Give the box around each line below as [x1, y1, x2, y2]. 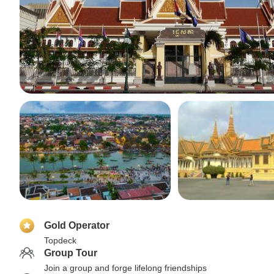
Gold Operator [44, 220, 109, 231]
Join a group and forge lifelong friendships [44, 263, 207, 273]
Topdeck [44, 235, 76, 245]
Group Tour [44, 248, 97, 258]
